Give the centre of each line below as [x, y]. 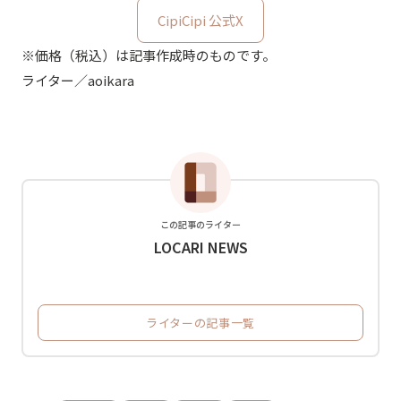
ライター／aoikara [78, 80]
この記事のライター [200, 224]
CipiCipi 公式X [200, 20]
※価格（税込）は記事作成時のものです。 [149, 55]
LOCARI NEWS [200, 247]
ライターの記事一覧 [200, 322]
